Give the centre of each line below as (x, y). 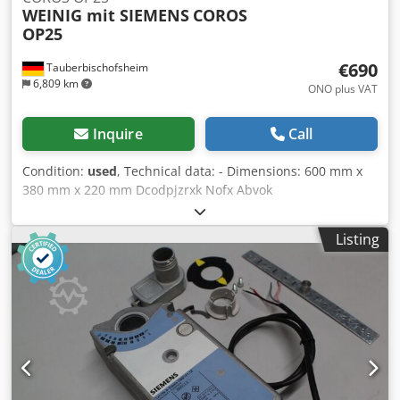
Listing (358, 240)
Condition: (55, 171)
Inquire (117, 134)
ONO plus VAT (343, 89)
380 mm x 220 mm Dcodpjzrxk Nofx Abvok (147, 190)
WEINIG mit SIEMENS (106, 16)
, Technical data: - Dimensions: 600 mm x (240, 171)
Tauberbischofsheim (96, 68)
